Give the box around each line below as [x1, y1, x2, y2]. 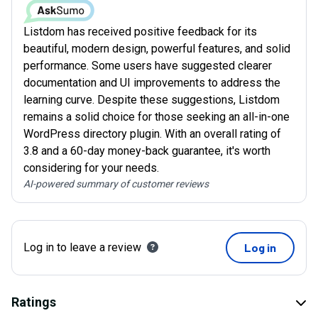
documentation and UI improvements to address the [23, 76, 280, 90]
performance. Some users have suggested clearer [23, 59, 272, 73]
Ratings [11, 295, 56, 310]
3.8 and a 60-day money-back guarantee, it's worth [23, 144, 270, 158]
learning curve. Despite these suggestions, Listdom [23, 93, 280, 107]
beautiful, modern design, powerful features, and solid [23, 42, 290, 56]
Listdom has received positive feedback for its [23, 25, 257, 39]
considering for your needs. [23, 161, 159, 175]
